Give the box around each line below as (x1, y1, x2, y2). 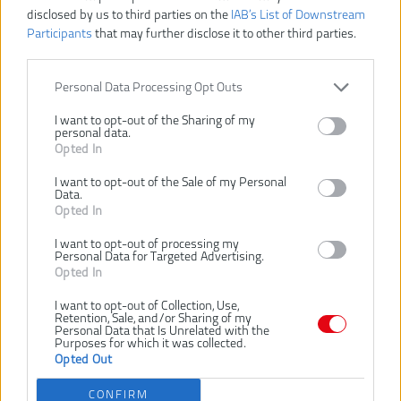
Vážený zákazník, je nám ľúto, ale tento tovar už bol (13, 255, 337, 273)
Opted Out (55, 352, 113, 367)
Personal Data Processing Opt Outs (55, 79, 243, 95)
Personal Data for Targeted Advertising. (55, 249, 264, 264)
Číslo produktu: (13, 321, 103, 338)
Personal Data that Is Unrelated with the (55, 323, 269, 338)
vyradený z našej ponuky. (13, 275, 172, 293)
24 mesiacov (205, 368, 281, 385)
